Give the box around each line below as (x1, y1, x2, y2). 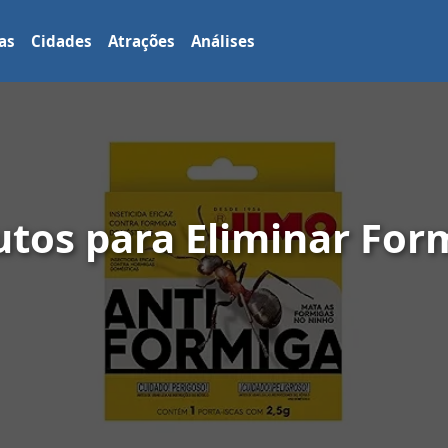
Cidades (31, 31, 93, 51)
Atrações (108, 31, 176, 51)
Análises (191, 31, 256, 51)
